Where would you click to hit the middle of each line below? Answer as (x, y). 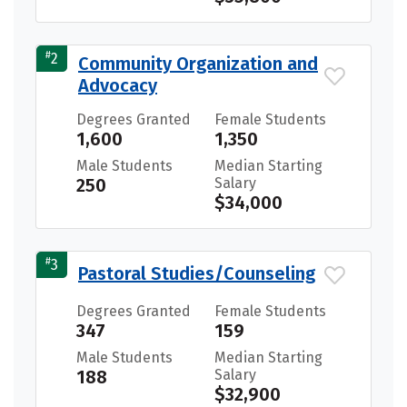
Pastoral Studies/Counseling (197, 273)
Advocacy (118, 85)
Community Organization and (198, 63)
